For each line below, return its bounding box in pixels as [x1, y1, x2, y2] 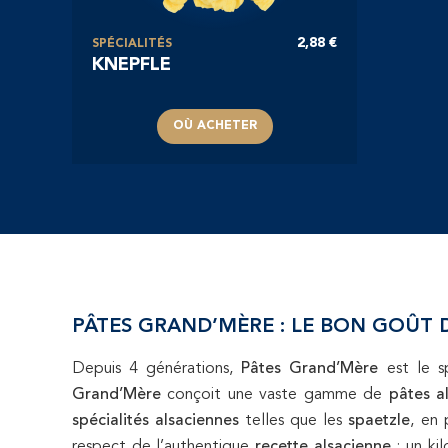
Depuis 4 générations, [72, 360, 242, 377]
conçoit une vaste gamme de [161, 386, 389, 403]
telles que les [239, 412, 349, 429]
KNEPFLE [92, 55, 171, 74]
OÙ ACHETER [172, 119, 257, 132]
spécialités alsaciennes [72, 412, 240, 429]
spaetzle [348, 412, 411, 429]
